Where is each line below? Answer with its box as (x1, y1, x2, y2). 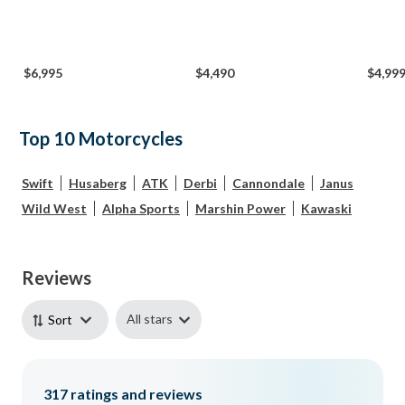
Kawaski (301, 201, 352, 217)
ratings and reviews (68, 385, 202, 403)
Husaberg (69, 175, 127, 192)
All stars (127, 311, 173, 327)
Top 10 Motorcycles (19, 127, 183, 150)
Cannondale (232, 175, 305, 192)
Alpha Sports (102, 201, 180, 217)
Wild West (22, 201, 87, 217)
